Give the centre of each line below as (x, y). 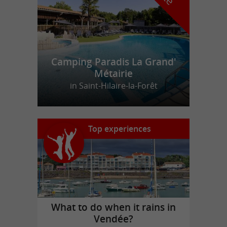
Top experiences (120, 129)
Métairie (113, 74)
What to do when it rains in (113, 207)
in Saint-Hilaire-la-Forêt (113, 86)
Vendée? (113, 219)
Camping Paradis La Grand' (113, 62)
